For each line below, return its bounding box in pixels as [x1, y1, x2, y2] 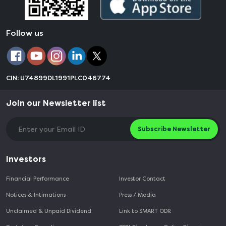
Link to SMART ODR [119, 208, 171, 215]
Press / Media [119, 192, 156, 199]
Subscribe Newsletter [138, 125, 210, 133]
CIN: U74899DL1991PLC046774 [6, 74, 110, 82]
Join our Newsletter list [6, 98, 106, 108]
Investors [6, 154, 46, 164]
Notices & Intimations [6, 192, 66, 199]
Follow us [6, 28, 43, 38]
